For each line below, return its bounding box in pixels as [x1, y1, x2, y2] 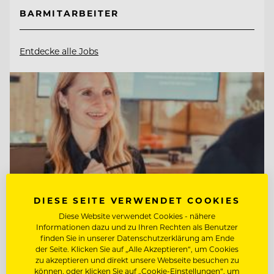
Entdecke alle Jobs [20, 45, 98, 57]
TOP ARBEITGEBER [20, 256, 125, 267]
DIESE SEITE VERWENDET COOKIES [34, 194, 240, 206]
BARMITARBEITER [20, 7, 119, 20]
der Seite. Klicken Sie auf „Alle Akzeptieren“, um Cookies [35, 244, 239, 254]
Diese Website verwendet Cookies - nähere [59, 211, 215, 221]
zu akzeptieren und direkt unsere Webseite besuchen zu [35, 255, 239, 265]
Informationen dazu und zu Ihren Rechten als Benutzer [36, 222, 238, 232]
